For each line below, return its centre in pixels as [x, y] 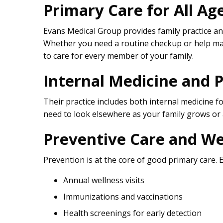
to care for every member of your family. [118, 56]
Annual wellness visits [104, 180]
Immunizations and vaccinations [123, 197]
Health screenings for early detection [132, 213]
